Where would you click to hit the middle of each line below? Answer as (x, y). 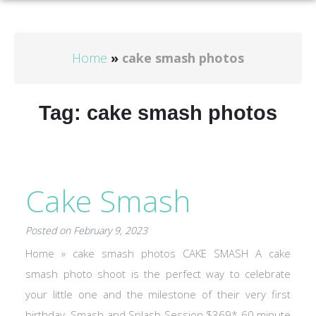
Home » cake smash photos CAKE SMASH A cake (158, 253)
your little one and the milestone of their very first (158, 294)
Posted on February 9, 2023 (86, 230)
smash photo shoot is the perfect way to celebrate (158, 274)
